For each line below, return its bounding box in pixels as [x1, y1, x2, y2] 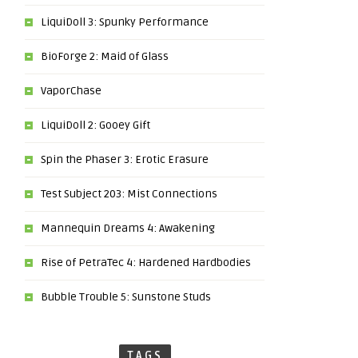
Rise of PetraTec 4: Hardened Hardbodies [41, 256, 251, 269]
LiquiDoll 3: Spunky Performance [41, 15, 209, 29]
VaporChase [41, 84, 101, 97]
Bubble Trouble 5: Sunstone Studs [41, 290, 211, 304]
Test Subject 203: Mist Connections [41, 187, 217, 201]
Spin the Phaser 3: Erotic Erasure [41, 153, 209, 166]
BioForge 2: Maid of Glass [41, 50, 169, 63]
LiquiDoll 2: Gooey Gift [41, 118, 150, 132]
